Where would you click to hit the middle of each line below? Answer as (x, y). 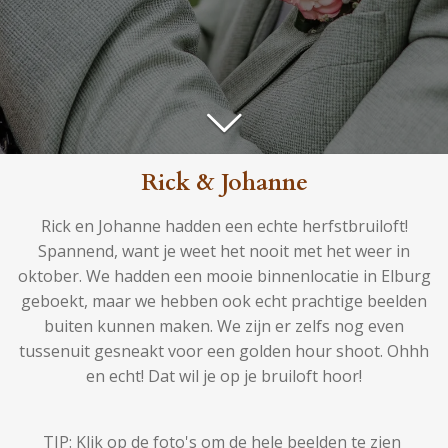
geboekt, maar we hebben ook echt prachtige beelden (224, 301)
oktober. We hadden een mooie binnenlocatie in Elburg (224, 276)
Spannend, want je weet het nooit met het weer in (224, 251)
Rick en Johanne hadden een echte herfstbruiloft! (224, 226)
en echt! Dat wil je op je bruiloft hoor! (224, 376)
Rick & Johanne (224, 183)
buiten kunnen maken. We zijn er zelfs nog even (224, 326)
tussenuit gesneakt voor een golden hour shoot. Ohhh (224, 351)
